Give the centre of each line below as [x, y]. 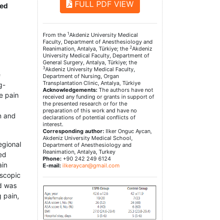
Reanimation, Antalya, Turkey [79, 152]
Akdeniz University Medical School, [88, 138]
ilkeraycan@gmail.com [91, 166]
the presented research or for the [85, 104]
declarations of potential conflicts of [89, 118]
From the [55, 35]
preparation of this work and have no [90, 111]
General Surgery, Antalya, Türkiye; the [90, 63]
